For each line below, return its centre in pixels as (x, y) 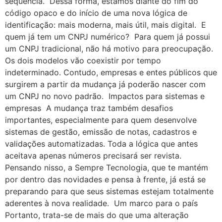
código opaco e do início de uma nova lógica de (96, 13)
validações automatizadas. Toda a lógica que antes (101, 143)
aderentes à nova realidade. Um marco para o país (103, 203)
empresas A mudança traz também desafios (89, 108)
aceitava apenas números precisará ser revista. (94, 155)
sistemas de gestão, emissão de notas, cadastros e (101, 132)
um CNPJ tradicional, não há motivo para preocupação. (109, 48)
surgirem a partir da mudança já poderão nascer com (105, 84)
